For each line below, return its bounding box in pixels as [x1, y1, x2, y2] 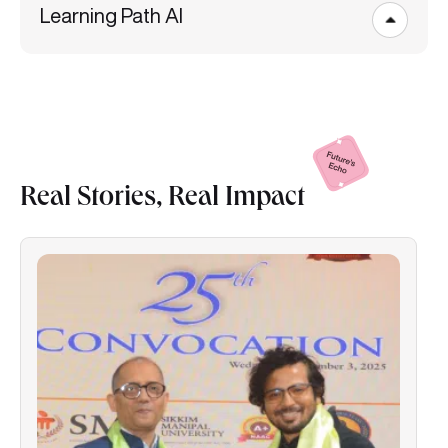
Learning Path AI [40, 5, 183, 27]
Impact [225, 186, 305, 215]
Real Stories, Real [20, 186, 225, 215]
